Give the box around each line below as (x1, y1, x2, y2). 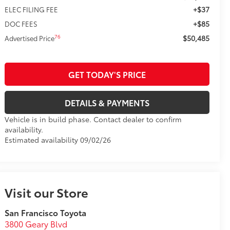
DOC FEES (5, 19, 38, 29)
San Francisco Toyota (5, 206, 87, 219)
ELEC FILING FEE (5, 5, 59, 14)
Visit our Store (5, 183, 89, 201)
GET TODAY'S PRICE (68, 68, 146, 81)
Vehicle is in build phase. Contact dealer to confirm (5, 114, 182, 125)
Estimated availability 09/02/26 (5, 135, 111, 145)
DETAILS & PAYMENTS (65, 97, 150, 109)
